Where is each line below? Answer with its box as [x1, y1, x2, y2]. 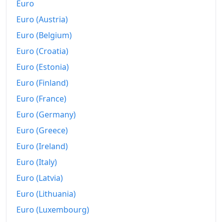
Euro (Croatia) [16, 46, 68, 57]
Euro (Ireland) [16, 141, 68, 152]
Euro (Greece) [16, 125, 68, 136]
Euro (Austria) [16, 14, 68, 25]
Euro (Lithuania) [16, 188, 76, 200]
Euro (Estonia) [16, 61, 69, 73]
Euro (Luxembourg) [16, 204, 89, 216]
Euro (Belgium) [16, 30, 72, 41]
